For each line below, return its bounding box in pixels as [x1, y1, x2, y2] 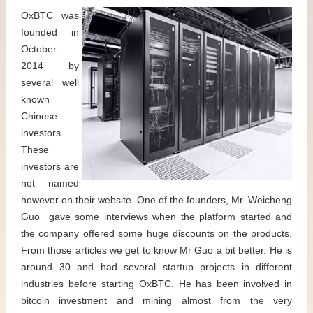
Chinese [21, 110, 57, 122]
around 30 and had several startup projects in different [21, 261, 292, 272]
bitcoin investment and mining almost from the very [21, 294, 292, 306]
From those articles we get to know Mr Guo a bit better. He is [21, 244, 292, 256]
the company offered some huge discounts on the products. [21, 227, 292, 239]
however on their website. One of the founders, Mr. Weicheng [21, 194, 292, 205]
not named [21, 177, 79, 189]
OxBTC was [21, 9, 79, 21]
